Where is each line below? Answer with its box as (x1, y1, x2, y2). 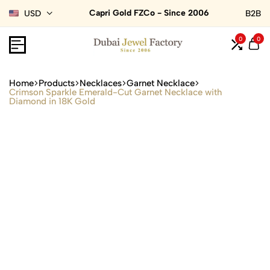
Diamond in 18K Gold (9, 95, 95, 107)
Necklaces (80, 77, 122, 89)
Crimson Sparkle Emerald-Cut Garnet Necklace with (9, 86, 222, 98)
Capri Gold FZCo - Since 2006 (89, 8, 209, 18)
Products (39, 77, 75, 89)
